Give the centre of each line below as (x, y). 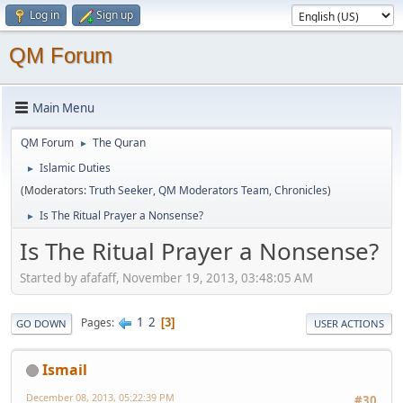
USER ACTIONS (349, 323)
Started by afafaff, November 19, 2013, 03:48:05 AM (166, 278)
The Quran (119, 143)
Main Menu (63, 107)
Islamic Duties (75, 168)
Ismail (65, 369)
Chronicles (301, 190)
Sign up (115, 15)
